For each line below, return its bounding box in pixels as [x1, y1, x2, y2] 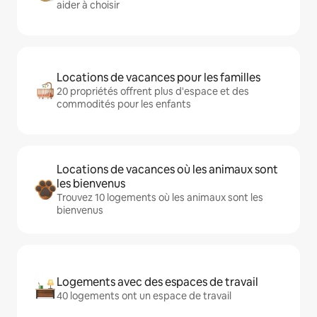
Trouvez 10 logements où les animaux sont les [57, 191, 263, 204]
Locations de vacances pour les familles [57, 70, 260, 85]
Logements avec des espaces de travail [57, 275, 258, 289]
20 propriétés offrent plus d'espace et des [57, 85, 249, 98]
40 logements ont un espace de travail [57, 289, 231, 302]
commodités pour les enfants [57, 98, 191, 110]
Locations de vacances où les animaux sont [57, 162, 278, 177]
